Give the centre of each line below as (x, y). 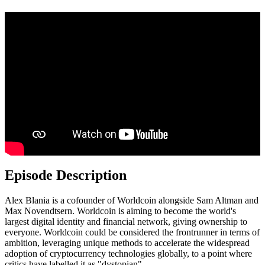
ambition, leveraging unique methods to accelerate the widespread (127, 243)
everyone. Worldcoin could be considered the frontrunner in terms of (132, 232)
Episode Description (66, 175)
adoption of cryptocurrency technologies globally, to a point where (128, 254)
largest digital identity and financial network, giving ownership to (126, 222)
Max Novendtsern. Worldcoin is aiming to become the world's (120, 211)
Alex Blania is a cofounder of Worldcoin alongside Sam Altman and (132, 201)
